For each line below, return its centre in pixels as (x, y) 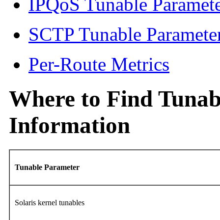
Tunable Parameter (48, 167)
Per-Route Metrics (99, 64)
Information (69, 125)
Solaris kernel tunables (51, 202)
